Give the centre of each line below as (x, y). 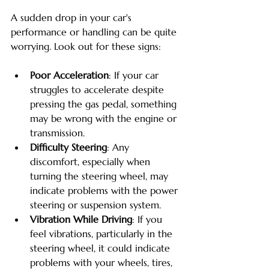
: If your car (135, 75)
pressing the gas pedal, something (105, 104)
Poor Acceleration (69, 75)
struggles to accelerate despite (98, 90)
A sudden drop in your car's (73, 18)
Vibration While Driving (81, 219)
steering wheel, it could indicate (101, 248)
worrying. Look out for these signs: (86, 47)
